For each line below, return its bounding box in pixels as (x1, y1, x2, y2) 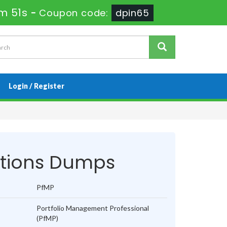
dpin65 (115, 7, 149, 19)
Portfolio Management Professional (36, 204, 149, 213)
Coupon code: (39, 7, 111, 19)
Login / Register (9, 82, 64, 91)
